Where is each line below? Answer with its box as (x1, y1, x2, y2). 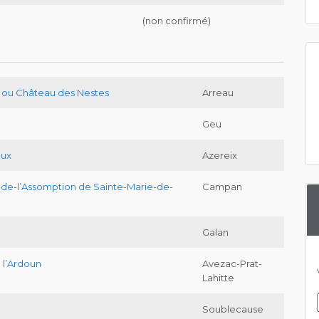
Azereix (202, 150, 237, 162)
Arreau (202, 87, 234, 99)
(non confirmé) (142, 15, 211, 27)
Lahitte (202, 272, 234, 284)
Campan (202, 181, 242, 193)
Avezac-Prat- (202, 258, 262, 270)
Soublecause (202, 303, 263, 315)
